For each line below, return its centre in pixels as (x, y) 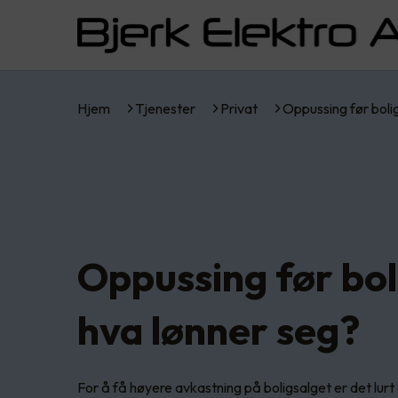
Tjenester (165, 108)
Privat (239, 108)
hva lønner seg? (219, 330)
